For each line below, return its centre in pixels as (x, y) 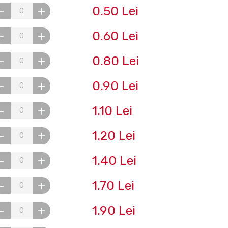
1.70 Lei (113, 186)
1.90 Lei (113, 210)
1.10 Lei (112, 111)
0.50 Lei (115, 11)
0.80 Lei (115, 61)
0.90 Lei (115, 86)
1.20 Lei (113, 136)
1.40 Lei (114, 161)
